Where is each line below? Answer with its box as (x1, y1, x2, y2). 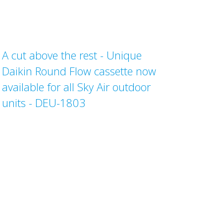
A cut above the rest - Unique (2, 48, 142, 62)
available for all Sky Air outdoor (2, 79, 151, 94)
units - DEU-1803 (2, 95, 86, 110)
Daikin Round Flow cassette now (2, 63, 157, 78)
